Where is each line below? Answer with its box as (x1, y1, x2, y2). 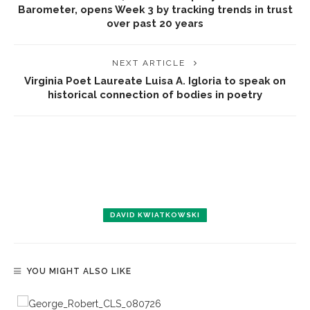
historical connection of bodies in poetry (48, 89, 262, 100)
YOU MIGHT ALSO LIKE (26, 266, 131, 276)
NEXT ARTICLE (112, 58, 185, 68)
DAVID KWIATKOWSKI (110, 211, 200, 219)
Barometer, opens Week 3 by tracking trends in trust (17, 3, 293, 15)
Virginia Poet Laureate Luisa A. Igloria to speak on (24, 75, 286, 86)
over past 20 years (107, 17, 203, 29)
